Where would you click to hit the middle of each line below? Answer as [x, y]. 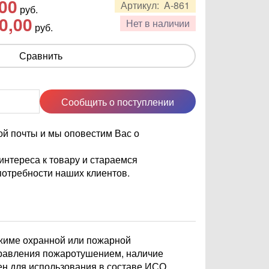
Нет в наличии [158, 23]
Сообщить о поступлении [118, 101]
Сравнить [41, 56]
